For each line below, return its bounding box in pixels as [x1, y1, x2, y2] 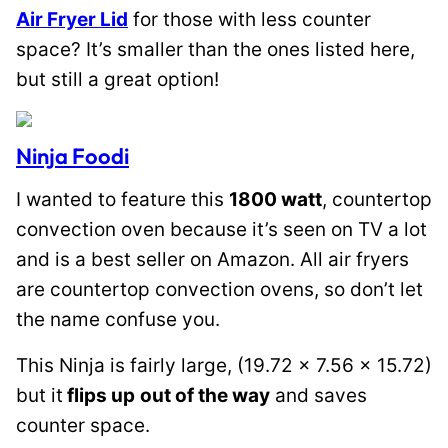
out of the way [140, 384, 270, 407]
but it [16, 384, 63, 407]
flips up [63, 384, 135, 407]
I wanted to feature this [16, 188, 229, 211]
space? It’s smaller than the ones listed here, [16, 38, 415, 61]
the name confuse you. [16, 308, 220, 331]
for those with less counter [128, 8, 371, 31]
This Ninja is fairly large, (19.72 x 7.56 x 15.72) [16, 354, 432, 377]
